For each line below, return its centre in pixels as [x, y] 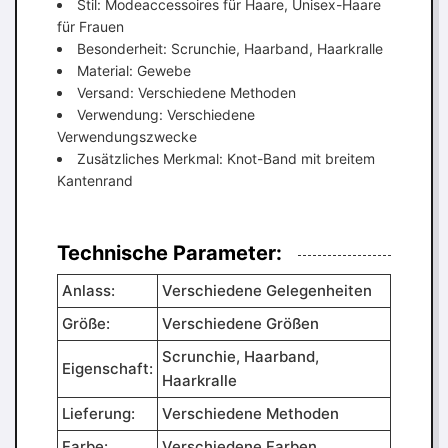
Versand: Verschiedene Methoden [186, 92]
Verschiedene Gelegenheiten [267, 290]
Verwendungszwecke [127, 136]
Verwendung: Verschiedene [166, 114]
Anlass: [88, 290]
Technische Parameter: [169, 253]
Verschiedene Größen [240, 323]
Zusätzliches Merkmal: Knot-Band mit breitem [226, 158]
